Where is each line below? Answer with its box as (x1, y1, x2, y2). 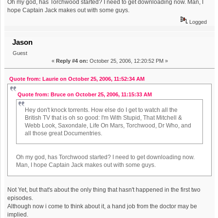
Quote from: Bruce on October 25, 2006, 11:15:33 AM (18, 91, 152, 98)
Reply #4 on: (55, 58, 88, 64)
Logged (187, 19, 207, 25)
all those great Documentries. (24, 129, 102, 137)
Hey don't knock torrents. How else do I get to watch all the (24, 106, 178, 113)
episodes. (7, 195, 34, 202)
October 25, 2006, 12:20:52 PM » (88, 58, 168, 64)
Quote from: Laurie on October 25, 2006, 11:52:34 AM (9, 75, 145, 82)
